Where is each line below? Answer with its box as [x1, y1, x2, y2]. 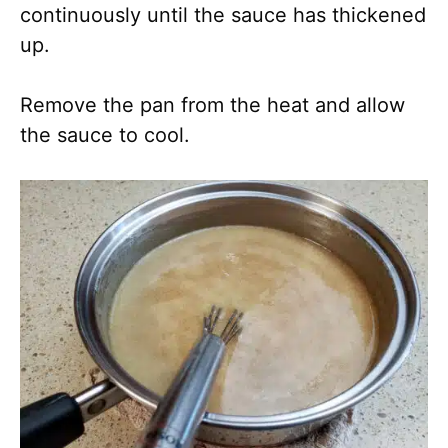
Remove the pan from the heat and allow [20, 92, 405, 117]
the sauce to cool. [20, 122, 190, 147]
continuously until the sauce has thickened [20, 2, 426, 27]
